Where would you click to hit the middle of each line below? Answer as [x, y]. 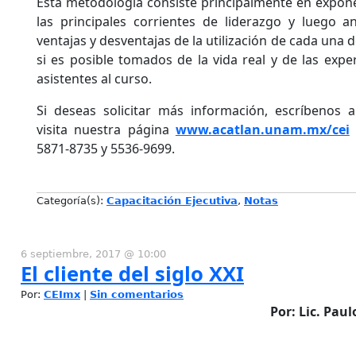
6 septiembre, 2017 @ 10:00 [93, 253]
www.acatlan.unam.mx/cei [262, 129]
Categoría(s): [72, 200]
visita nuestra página [106, 129]
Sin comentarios [137, 294]
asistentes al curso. [94, 78]
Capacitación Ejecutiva [172, 200]
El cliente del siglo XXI [132, 273]
